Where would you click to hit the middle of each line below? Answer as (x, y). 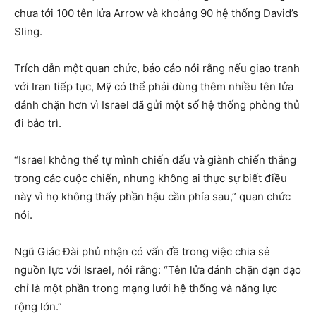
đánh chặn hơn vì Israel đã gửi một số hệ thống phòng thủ (157, 105)
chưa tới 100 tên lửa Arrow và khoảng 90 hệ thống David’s (156, 13)
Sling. (28, 32)
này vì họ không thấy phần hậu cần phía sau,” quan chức (152, 197)
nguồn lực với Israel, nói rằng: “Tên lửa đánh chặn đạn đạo (158, 270)
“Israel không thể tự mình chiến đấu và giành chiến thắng (155, 160)
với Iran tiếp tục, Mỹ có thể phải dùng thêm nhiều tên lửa (154, 87)
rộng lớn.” (38, 307)
